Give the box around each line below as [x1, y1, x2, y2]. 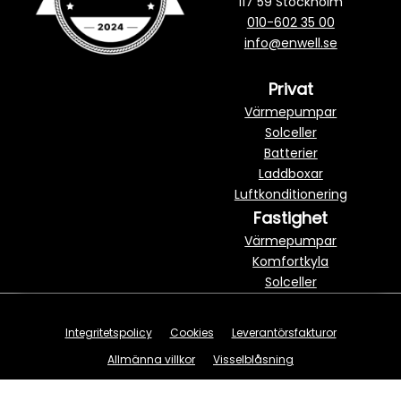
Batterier [263, 143, 318, 162]
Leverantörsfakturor [231, 324, 337, 340]
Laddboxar [258, 164, 323, 183]
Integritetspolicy [64, 324, 152, 340]
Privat [268, 77, 313, 100]
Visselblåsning [213, 351, 294, 367]
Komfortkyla [252, 252, 329, 270]
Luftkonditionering [234, 184, 347, 203]
